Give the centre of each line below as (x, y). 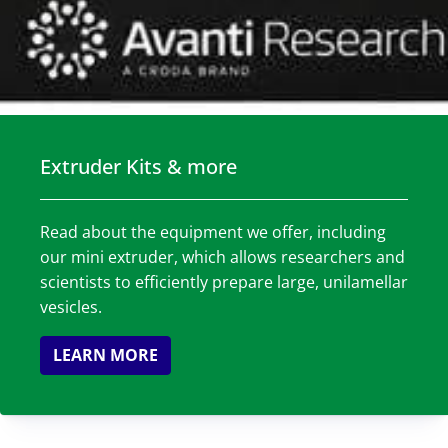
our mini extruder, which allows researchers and (222, 256)
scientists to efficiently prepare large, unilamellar (224, 281)
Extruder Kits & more (138, 166)
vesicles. (71, 306)
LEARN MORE (105, 354)
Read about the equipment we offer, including (213, 231)
